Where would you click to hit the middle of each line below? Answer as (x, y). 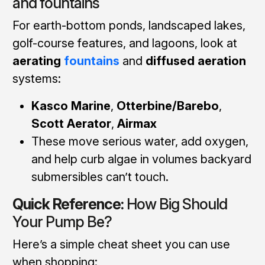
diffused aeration (195, 61)
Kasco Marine (71, 106)
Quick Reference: (68, 204)
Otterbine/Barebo (167, 106)
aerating (38, 61)
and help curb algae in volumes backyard (141, 159)
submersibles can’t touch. (100, 177)
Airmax (137, 123)
